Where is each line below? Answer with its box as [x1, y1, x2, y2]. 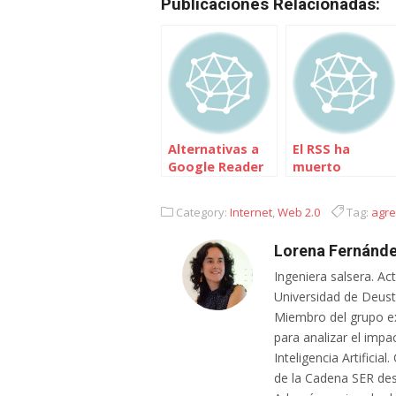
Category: [173, 204, 230, 220]
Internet [230, 204, 272, 220]
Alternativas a [168, 141, 259, 157]
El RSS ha [293, 141, 350, 157]
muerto [293, 158, 341, 175]
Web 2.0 [278, 204, 320, 220]
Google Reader [168, 158, 263, 175]
